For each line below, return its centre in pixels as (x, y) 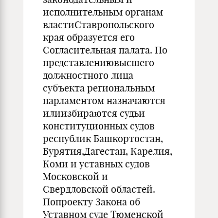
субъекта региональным (99, 88)
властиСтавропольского (99, 25)
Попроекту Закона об (91, 202)
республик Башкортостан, (103, 138)
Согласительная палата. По (105, 50)
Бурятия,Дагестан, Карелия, (108, 151)
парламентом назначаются (104, 100)
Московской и (75, 176)
